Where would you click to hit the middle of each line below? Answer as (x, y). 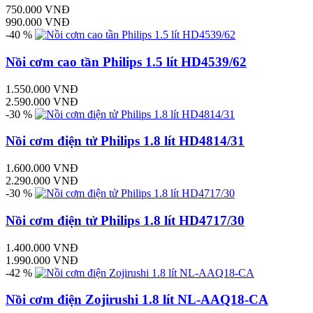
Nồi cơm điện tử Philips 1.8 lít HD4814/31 (125, 141)
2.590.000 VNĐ (42, 101)
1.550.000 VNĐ (42, 89)
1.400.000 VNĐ (42, 247)
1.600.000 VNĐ (42, 168)
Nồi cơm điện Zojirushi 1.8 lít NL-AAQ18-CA (137, 300)
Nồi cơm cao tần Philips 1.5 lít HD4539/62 (126, 61)
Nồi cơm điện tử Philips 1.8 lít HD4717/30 (125, 220)
